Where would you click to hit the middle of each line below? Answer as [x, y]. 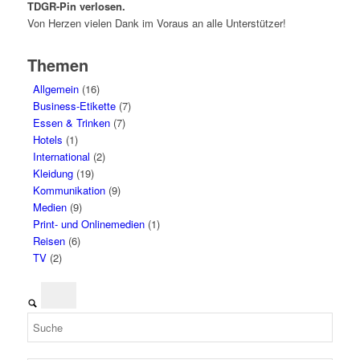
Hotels [47, 140]
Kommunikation [69, 190]
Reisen [49, 241]
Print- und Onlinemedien [88, 224]
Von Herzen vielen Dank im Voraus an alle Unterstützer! [156, 23]
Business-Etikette [74, 106]
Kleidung [53, 174]
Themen [57, 65]
